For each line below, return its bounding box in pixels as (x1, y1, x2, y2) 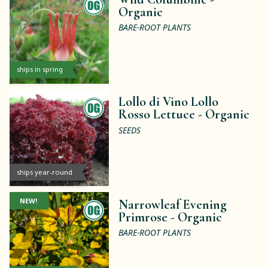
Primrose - (118, 209, 178, 225)
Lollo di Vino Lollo (118, 94, 219, 110)
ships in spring (16, 65, 63, 74)
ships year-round (16, 167, 72, 176)
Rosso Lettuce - (118, 106, 206, 123)
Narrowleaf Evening (118, 196, 227, 212)
